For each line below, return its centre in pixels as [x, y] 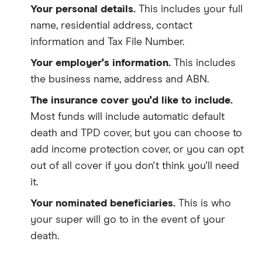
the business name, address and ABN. [120, 79]
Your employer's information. [101, 63]
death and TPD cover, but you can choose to [136, 133]
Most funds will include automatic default [127, 117]
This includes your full [189, 9]
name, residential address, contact [111, 25]
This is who [203, 203]
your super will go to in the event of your [128, 220]
